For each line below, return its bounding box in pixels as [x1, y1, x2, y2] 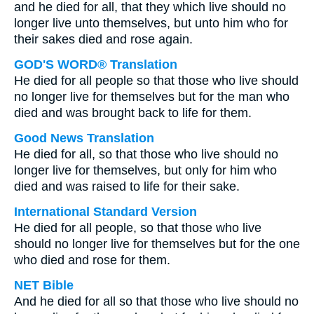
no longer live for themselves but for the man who [14, 90, 289, 104]
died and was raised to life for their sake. [14, 179, 240, 193]
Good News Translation [14, 131, 154, 145]
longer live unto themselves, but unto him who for [14, 16, 288, 30]
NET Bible [14, 278, 74, 292]
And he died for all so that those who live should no [14, 294, 299, 308]
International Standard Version [14, 205, 197, 219]
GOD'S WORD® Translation [14, 57, 177, 71]
